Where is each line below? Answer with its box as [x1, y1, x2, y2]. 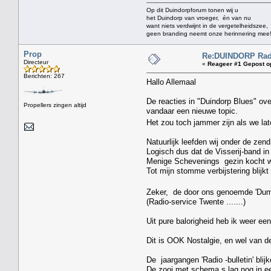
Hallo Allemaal [146, 77, 196, 87]
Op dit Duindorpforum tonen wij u [146, 6, 238, 13]
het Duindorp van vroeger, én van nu [146, 14, 251, 21]
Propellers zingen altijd [24, 101, 87, 108]
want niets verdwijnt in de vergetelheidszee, [146, 22, 268, 29]
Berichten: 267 [24, 72, 65, 79]
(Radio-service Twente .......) [146, 197, 246, 206]
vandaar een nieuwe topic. [146, 106, 238, 116]
